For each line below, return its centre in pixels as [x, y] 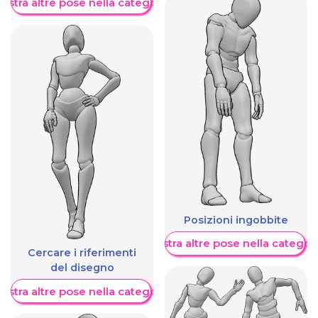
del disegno [82, 268]
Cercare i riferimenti [82, 253]
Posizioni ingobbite [236, 220]
